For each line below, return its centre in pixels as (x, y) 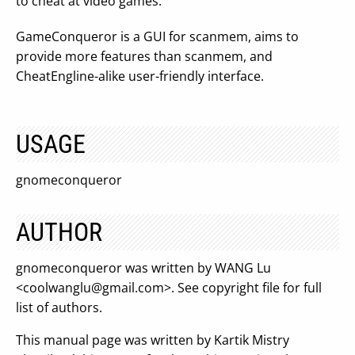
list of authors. (59, 307)
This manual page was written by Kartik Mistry (153, 340)
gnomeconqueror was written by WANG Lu (143, 268)
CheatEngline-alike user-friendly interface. (140, 76)
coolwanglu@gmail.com (94, 288)
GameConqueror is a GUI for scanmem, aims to (157, 36)
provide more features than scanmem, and (144, 56)
